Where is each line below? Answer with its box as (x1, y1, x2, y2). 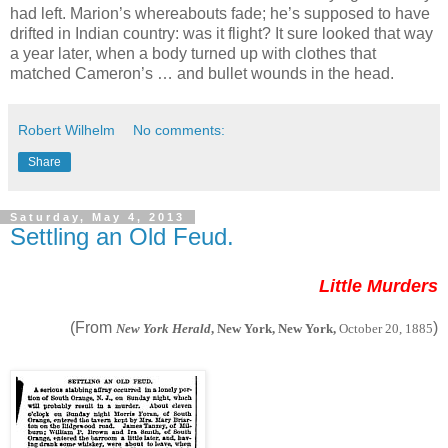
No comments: (133, 121, 226, 138)
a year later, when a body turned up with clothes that (10, 44, 376, 62)
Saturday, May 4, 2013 (10, 210, 185, 223)
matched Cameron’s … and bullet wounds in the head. (10, 64, 394, 82)
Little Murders (319, 275, 438, 296)
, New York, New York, (211, 320, 336, 336)
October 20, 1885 (336, 320, 433, 336)
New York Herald (116, 320, 211, 336)
